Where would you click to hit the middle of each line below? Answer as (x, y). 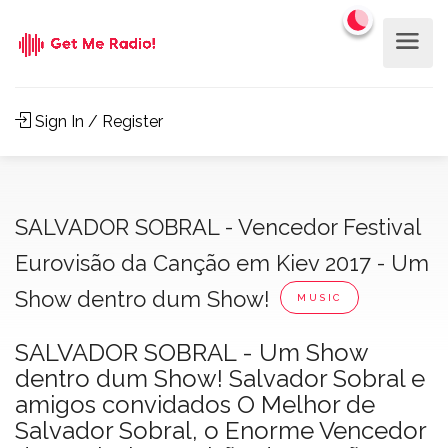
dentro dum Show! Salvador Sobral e (220, 378)
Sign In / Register (97, 121)
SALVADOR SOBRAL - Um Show (191, 352)
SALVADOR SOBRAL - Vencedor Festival (217, 227)
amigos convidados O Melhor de (195, 404)
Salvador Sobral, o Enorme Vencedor (220, 430)
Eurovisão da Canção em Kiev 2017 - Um (222, 263)
